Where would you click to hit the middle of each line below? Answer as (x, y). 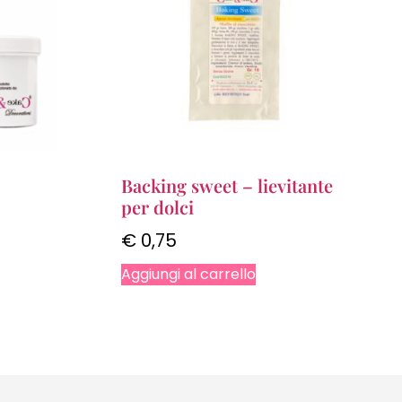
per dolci (157, 206)
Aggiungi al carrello (188, 274)
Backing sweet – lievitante (227, 185)
